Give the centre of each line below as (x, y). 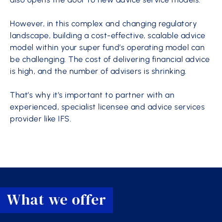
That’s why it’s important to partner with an (92, 95)
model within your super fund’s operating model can (107, 47)
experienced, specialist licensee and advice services (107, 107)
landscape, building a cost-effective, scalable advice (108, 35)
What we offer (56, 199)
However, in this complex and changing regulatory (103, 24)
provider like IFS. (41, 119)
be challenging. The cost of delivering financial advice (110, 59)
